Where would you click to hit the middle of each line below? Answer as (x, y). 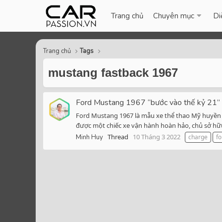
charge (198, 137)
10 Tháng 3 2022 (157, 137)
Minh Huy (89, 138)
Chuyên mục (174, 16)
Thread (118, 137)
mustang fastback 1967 (113, 73)
